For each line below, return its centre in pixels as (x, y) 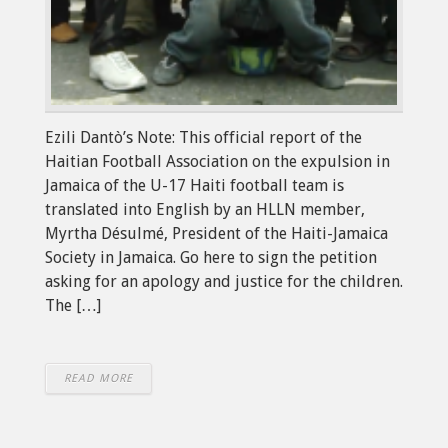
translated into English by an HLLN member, (205, 209)
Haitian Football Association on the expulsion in (217, 161)
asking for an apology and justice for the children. (224, 281)
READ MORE (98, 378)
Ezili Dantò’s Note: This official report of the (203, 137)
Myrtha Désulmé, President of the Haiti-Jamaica (216, 233)
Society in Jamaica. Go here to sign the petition (211, 257)
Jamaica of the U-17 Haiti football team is (194, 185)
